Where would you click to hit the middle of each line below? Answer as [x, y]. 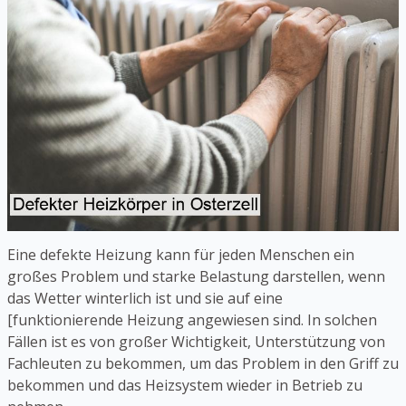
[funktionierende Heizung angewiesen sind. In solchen [192, 320]
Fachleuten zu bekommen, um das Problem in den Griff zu [203, 364]
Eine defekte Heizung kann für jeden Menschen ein [181, 255]
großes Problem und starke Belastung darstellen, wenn [196, 277]
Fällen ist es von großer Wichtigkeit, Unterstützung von [196, 342]
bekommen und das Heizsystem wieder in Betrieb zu [185, 386]
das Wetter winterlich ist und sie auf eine [145, 299]
